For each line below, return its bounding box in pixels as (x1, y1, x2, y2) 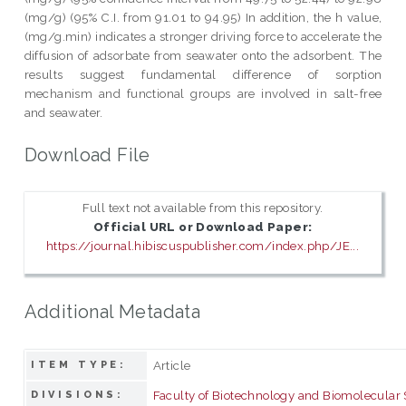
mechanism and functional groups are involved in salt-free (24, 85, 382, 101)
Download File (24, 143, 150, 166)
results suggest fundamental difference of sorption (24, 66, 382, 82)
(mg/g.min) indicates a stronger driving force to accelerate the (24, 28, 382, 43)
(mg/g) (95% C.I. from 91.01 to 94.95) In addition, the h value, (24, 9, 382, 24)
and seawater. (24, 104, 103, 120)
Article (152, 357, 191, 372)
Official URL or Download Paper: (92, 219, 313, 235)
